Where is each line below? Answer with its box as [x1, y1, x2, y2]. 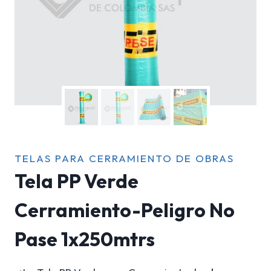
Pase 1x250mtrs [15, 227, 155, 252]
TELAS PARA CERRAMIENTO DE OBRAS [15, 152, 234, 165]
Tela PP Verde [15, 169, 139, 194]
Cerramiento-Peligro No [15, 198, 235, 223]
